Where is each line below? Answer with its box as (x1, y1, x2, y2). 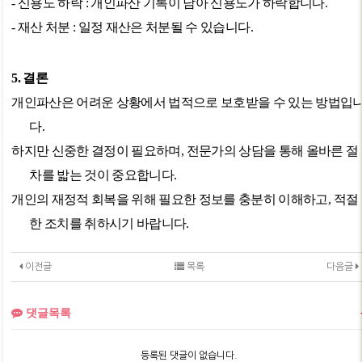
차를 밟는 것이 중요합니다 (29, 168, 174, 182)
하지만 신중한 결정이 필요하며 (11, 144, 181, 158)
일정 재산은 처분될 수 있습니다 (78, 20, 250, 34)
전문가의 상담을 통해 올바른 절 (186, 144, 359, 158)
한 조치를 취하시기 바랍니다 (29, 217, 187, 230)
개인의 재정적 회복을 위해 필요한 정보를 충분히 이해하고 (11, 192, 328, 206)
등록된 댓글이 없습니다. (141, 351, 238, 360)
